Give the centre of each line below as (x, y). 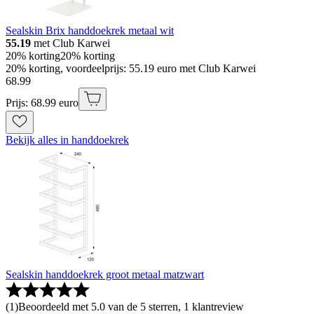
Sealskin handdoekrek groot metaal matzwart (105, 275)
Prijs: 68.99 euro (42, 103)
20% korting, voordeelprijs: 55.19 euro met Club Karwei (131, 69)
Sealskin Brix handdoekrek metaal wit (90, 31)
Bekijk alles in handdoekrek (67, 140)
